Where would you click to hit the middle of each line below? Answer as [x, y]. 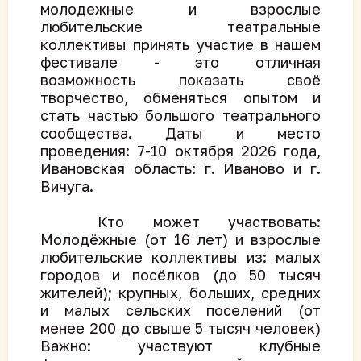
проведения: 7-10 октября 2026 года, [180, 151]
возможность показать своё [180, 80]
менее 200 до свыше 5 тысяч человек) [180, 328]
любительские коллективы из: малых [180, 257]
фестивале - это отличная [180, 62]
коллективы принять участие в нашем [180, 44]
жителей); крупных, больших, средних [180, 293]
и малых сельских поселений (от [180, 310]
